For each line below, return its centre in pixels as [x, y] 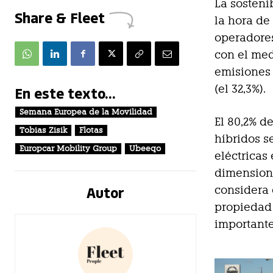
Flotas [91, 130]
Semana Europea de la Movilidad [86, 112]
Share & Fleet [60, 17]
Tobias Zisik [43, 130]
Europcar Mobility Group [68, 149]
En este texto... [65, 93]
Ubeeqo [145, 149]
